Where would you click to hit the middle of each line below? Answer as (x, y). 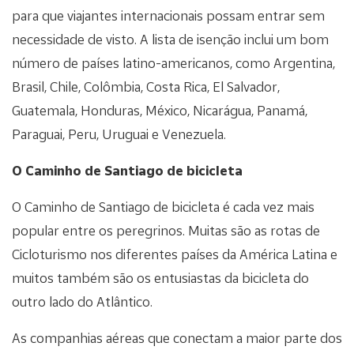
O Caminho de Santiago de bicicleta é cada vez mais (163, 206)
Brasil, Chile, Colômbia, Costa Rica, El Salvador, (146, 86)
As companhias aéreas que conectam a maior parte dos (177, 337)
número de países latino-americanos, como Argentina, (173, 62)
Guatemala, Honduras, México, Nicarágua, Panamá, (160, 110)
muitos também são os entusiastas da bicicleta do (160, 277)
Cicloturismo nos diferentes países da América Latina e (175, 254)
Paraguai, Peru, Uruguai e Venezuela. (119, 134)
